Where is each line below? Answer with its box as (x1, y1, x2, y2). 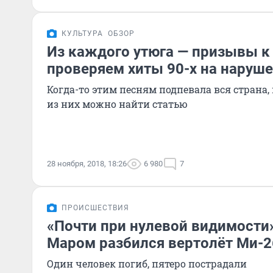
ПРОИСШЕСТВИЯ (62, 204, 129, 212)
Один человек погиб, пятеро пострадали (47, 257, 247, 270)
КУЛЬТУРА (62, 29, 103, 38)
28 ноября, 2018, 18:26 (47, 159, 127, 168)
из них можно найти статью (47, 97, 188, 110)
